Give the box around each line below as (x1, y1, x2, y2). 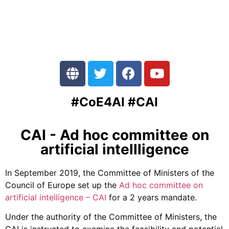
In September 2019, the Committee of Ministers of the (5, 167, 214, 178)
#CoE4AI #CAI (71, 94, 158, 109)
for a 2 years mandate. (106, 192, 197, 202)
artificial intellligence (40, 140, 189, 158)
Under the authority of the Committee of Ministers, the (5, 212, 217, 222)
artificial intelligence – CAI (5, 192, 106, 202)
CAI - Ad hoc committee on (20, 126, 209, 144)
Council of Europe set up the (5, 179, 119, 190)
